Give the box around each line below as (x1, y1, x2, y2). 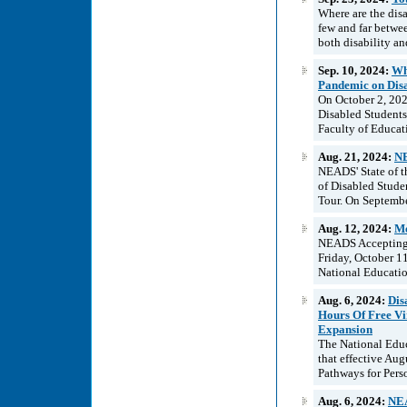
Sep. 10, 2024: (318, 63, 392, 77)
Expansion (318, 322, 372, 336)
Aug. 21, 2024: (318, 149, 394, 164)
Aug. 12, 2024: (318, 221, 394, 235)
